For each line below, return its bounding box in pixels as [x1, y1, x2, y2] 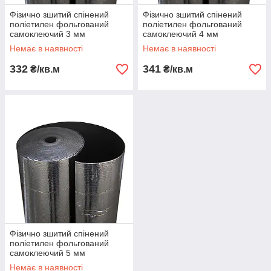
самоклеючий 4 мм [143, 29, 218, 39]
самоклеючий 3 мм [10, 29, 85, 39]
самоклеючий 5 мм [10, 248, 85, 258]
